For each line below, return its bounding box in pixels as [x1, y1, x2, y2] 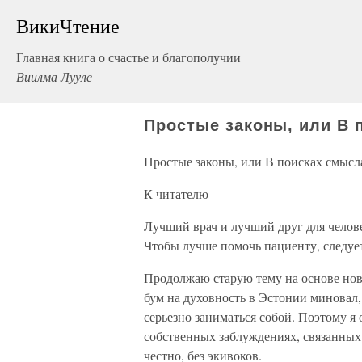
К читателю [144, 185, 208, 202]
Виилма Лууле [16, 68, 92, 85]
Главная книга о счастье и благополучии [16, 48, 241, 65]
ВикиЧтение [16, 13, 120, 39]
